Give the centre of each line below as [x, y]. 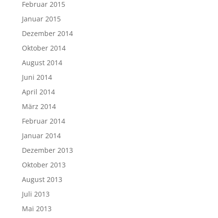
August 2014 [42, 63]
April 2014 [38, 92]
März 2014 [39, 106]
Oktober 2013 [44, 165]
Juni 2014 [37, 77]
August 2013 [42, 179]
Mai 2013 [36, 209]
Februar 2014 [43, 121]
